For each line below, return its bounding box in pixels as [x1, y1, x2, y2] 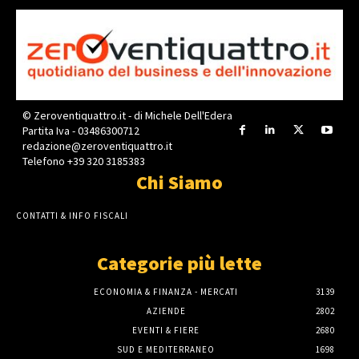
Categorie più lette [97, 251, 262, 276]
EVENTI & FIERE [132, 325, 200, 337]
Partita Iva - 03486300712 [22, 123, 139, 139]
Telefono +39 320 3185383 [22, 154, 145, 169]
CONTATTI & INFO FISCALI [16, 210, 128, 222]
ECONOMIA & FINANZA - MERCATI [94, 286, 238, 298]
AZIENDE [146, 305, 186, 317]
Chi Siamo [136, 170, 223, 196]
